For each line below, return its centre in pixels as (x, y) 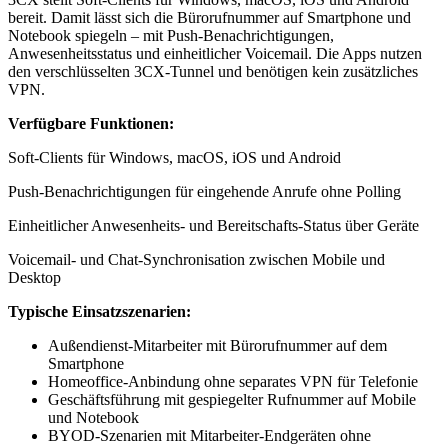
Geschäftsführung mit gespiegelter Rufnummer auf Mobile (232, 399)
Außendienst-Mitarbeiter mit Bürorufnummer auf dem (217, 345)
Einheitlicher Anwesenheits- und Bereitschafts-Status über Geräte (213, 225)
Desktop (34, 277)
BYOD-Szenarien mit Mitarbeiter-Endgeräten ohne (209, 435)
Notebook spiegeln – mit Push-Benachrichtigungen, (171, 35)
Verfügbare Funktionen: (91, 123)
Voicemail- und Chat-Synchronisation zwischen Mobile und (196, 259)
